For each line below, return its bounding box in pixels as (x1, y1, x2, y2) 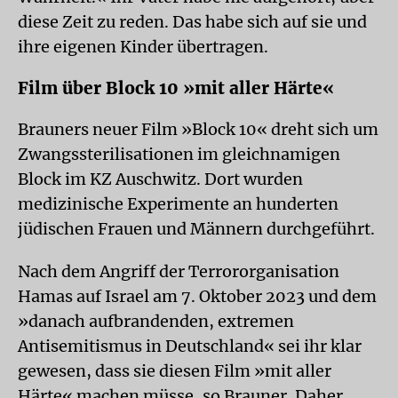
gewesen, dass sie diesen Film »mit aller (18, 361, 331, 381)
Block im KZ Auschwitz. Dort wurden (18, 169, 303, 189)
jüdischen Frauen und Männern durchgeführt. (18, 219, 375, 239)
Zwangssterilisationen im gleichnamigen (18, 144, 340, 164)
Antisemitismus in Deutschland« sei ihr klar (18, 336, 362, 356)
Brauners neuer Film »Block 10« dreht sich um (18, 119, 378, 139)
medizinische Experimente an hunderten (18, 194, 338, 214)
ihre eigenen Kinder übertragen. (18, 36, 268, 57)
